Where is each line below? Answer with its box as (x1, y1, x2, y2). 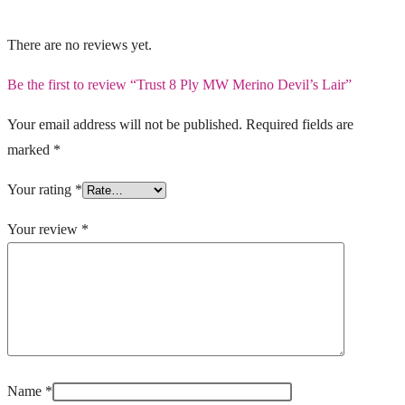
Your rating (7, 182, 75, 198)
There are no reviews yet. (7, 37, 152, 53)
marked (7, 142, 53, 158)
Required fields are (246, 117, 353, 133)
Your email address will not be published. (7, 117, 242, 133)
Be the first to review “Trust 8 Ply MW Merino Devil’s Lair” (7, 77, 352, 93)
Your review (7, 221, 81, 238)
